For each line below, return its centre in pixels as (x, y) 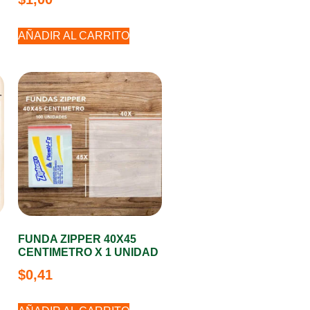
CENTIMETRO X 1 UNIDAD (88, 252)
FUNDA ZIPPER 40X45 (77, 239)
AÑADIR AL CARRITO (74, 36)
